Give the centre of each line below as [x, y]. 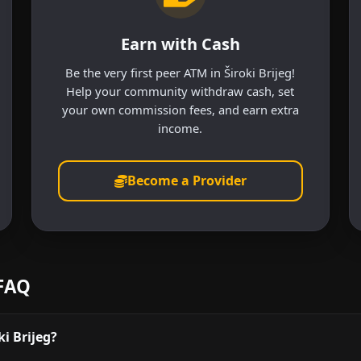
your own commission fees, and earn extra [180, 109]
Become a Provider [187, 181]
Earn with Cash [180, 44]
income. [180, 128]
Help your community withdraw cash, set [180, 91]
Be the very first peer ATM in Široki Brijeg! [180, 72]
